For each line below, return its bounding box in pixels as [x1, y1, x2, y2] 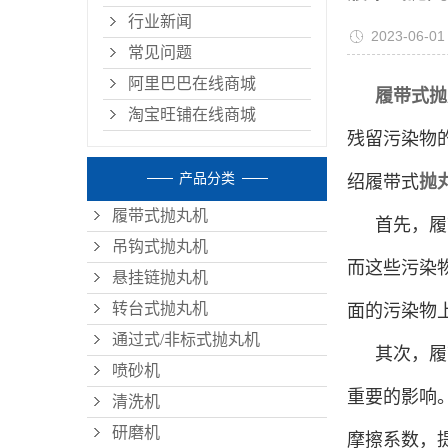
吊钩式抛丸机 [112, 238, 208, 256]
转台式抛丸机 [112, 300, 208, 318]
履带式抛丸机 [112, 207, 208, 225]
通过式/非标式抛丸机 [112, 331, 260, 349]
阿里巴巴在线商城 [128, 75, 256, 93]
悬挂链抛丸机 [112, 269, 208, 287]
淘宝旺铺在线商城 [128, 106, 256, 124]
